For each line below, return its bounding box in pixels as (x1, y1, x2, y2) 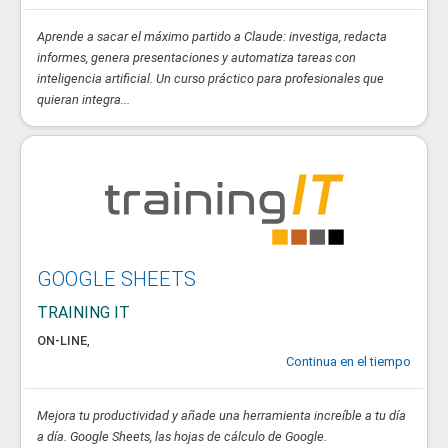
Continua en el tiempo (286, 354, 411, 369)
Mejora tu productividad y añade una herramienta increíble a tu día (37, 408, 406, 423)
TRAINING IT (37, 303, 130, 322)
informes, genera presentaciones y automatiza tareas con (37, 50, 356, 65)
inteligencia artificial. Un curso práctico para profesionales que (37, 71, 384, 86)
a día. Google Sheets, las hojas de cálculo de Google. (37, 429, 327, 444)
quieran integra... (37, 92, 130, 107)
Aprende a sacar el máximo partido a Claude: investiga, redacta (37, 29, 387, 44)
